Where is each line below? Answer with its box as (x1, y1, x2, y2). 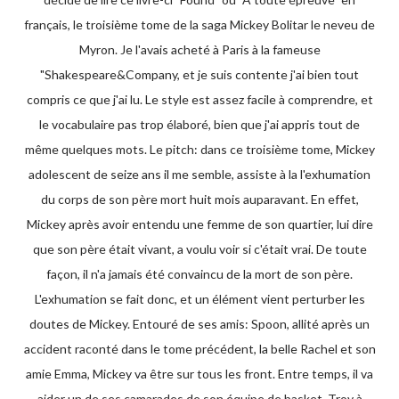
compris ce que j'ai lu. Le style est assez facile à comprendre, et (26, 92, 373, 107)
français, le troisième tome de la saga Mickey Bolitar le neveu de (24, 17, 375, 32)
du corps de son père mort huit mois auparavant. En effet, (40, 191, 359, 207)
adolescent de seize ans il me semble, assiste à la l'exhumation (28, 167, 370, 182)
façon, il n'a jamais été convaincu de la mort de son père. (46, 266, 353, 281)
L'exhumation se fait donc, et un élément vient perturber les (34, 291, 365, 306)
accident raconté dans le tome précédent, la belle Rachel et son (23, 341, 376, 356)
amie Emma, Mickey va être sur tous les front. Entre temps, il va (26, 366, 373, 381)
